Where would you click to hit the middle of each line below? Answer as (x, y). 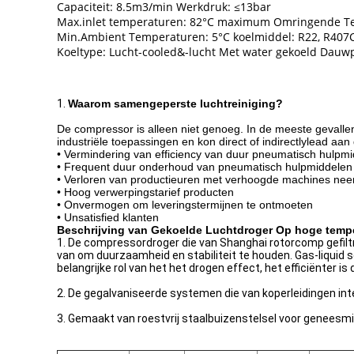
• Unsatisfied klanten (108, 217)
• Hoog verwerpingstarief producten (145, 192)
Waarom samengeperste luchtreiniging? (175, 104)
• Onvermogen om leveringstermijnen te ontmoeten (185, 205)
